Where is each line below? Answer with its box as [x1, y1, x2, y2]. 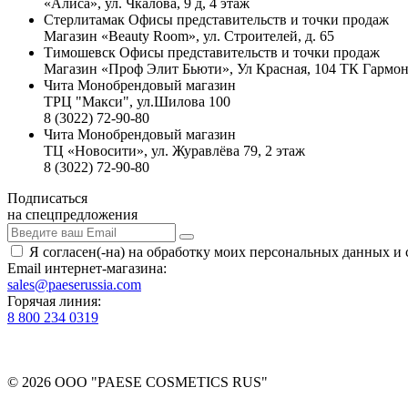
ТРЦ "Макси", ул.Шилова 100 [44, 94, 230, 110]
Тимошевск [44, 45, 116, 61]
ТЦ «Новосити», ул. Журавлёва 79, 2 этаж [44, 143, 305, 159]
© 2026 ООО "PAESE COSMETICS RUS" [7, 374, 271, 391]
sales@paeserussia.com [7, 277, 141, 293]
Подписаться [7, 190, 87, 207]
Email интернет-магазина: [7, 260, 167, 277]
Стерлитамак [44, 12, 125, 28]
